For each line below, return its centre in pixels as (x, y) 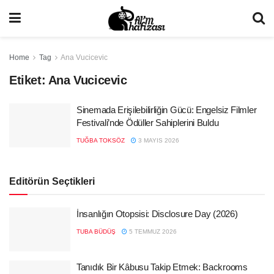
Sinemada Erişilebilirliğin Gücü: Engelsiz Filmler (167, 110)
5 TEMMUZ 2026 (152, 231)
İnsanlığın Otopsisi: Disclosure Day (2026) (157, 214)
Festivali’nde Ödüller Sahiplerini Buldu (148, 123)
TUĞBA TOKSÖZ (101, 140)
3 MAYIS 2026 (158, 140)
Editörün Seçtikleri (52, 181)
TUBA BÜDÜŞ (96, 231)
